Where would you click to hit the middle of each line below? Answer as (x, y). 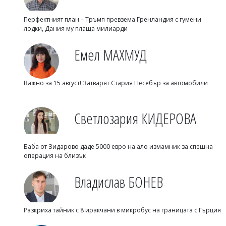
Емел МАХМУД (110, 55)
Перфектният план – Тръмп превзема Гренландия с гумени (112, 19)
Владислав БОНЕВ (119, 182)
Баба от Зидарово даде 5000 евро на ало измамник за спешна (118, 147)
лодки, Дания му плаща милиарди (76, 29)
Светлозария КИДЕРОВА (135, 118)
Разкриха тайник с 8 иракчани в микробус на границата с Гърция (122, 210)
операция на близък (55, 156)
